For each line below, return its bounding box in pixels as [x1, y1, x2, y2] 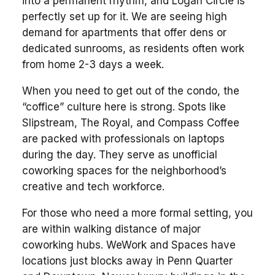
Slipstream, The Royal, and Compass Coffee [21, 116, 239, 129]
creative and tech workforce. [21, 180, 165, 193]
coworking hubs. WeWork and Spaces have [21, 238, 236, 251]
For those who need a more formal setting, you [21, 206, 253, 219]
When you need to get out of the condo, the [21, 84, 239, 97]
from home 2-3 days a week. [21, 58, 164, 71]
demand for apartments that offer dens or [21, 26, 227, 39]
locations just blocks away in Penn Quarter [21, 254, 233, 267]
